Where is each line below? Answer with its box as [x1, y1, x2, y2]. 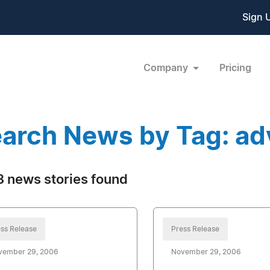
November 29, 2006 [171, 248, 242, 256]
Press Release [171, 225, 220, 233]
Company [143, 63, 190, 73]
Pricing [219, 63, 251, 73]
